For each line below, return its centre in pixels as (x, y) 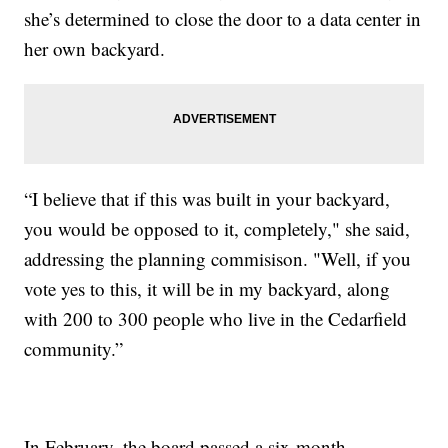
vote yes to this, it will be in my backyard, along (207, 288)
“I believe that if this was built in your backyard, (207, 198)
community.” (74, 348)
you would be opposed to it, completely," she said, (217, 228)
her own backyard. (95, 48)
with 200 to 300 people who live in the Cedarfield (216, 318)
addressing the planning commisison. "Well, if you (218, 258)
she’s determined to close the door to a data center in (223, 18)
